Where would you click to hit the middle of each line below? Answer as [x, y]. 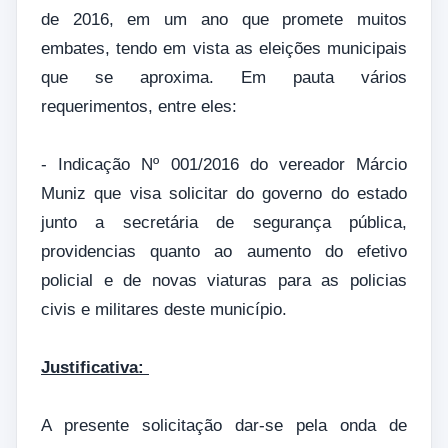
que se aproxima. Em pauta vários [224, 77]
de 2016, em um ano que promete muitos [224, 19]
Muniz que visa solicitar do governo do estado [224, 193]
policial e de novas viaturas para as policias [224, 280]
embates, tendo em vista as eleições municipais [224, 48]
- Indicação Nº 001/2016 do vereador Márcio [224, 164]
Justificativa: [95, 367]
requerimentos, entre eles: [139, 106]
